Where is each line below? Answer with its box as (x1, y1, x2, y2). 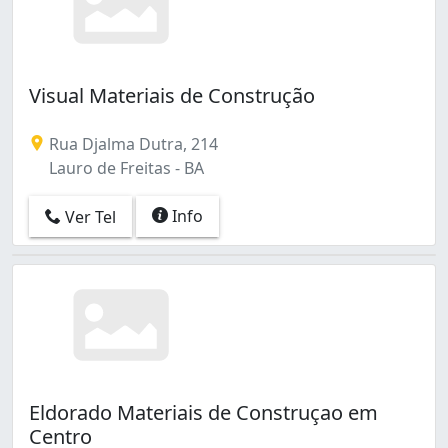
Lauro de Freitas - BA (45, 156, 204, 179)
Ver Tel (61, 206, 116, 229)
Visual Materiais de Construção (29, 81, 315, 109)
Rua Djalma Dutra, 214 (45, 132, 218, 155)
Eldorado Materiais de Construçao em (29, 398, 378, 426)
